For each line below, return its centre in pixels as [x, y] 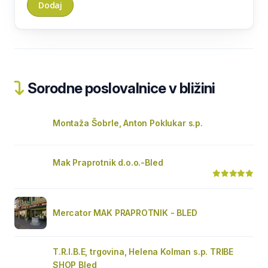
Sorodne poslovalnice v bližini [120, 88]
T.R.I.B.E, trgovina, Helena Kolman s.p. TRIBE [143, 251]
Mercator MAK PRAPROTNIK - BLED [125, 212]
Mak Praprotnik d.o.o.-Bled [108, 162]
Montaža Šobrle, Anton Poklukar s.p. [128, 123]
